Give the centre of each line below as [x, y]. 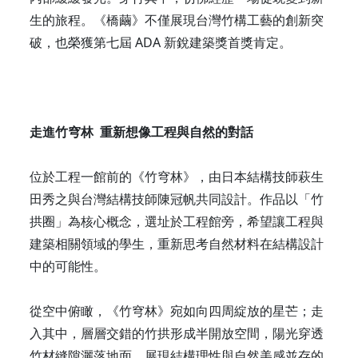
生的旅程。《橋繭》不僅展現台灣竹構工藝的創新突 [177, 20]
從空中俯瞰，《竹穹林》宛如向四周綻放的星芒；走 [177, 310]
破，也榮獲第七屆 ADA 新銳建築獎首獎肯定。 [161, 42]
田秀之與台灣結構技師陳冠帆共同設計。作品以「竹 [177, 199]
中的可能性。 [68, 266]
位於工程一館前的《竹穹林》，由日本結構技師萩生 [177, 176]
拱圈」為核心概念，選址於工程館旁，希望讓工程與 [177, 221]
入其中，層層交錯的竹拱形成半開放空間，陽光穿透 [177, 333]
